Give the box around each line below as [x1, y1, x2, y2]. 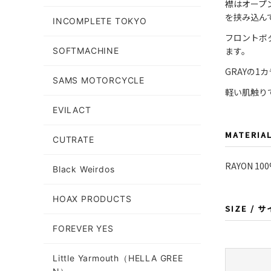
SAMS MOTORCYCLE [53, 75, 145, 85]
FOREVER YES [53, 223, 114, 233]
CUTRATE [53, 134, 94, 145]
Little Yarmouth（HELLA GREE [53, 253, 183, 263]
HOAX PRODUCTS [53, 194, 132, 204]
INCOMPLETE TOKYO [53, 16, 147, 26]
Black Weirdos [53, 164, 115, 174]
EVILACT [53, 105, 91, 115]
